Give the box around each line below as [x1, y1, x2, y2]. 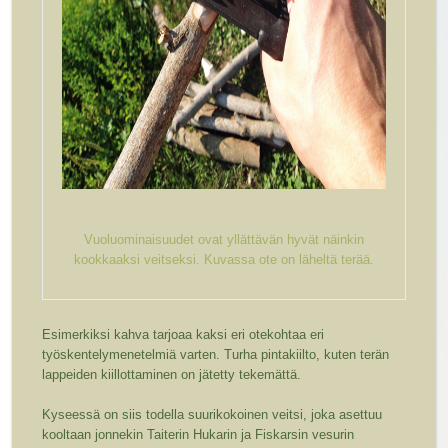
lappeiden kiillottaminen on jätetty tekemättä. [42, 367, 302, 383]
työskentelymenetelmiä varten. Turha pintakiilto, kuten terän [42, 347, 390, 363]
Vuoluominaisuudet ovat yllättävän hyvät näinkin [84, 232, 364, 248]
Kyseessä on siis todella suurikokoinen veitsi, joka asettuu [42, 407, 383, 423]
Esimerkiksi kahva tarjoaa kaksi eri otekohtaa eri [42, 327, 325, 343]
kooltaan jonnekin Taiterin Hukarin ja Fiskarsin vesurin [42, 427, 355, 443]
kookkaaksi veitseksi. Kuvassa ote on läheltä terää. [74, 252, 374, 268]
